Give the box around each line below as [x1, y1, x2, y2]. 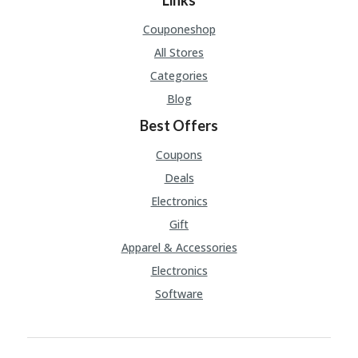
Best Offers [140, 117, 218, 135]
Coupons [156, 147, 202, 163]
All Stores [154, 45, 204, 61]
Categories [150, 68, 208, 84]
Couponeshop [142, 22, 216, 38]
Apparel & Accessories [121, 240, 237, 256]
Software [155, 286, 203, 302]
